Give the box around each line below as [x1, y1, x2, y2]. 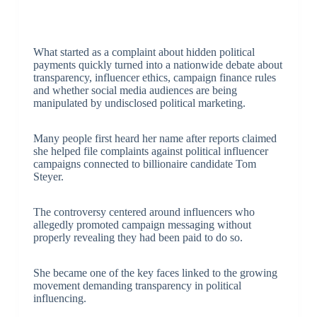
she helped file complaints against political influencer [33, 145, 268, 158]
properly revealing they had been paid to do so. [33, 231, 243, 244]
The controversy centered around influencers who [33, 206, 255, 219]
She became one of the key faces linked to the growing [33, 267, 277, 279]
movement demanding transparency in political [33, 279, 241, 292]
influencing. [33, 292, 86, 305]
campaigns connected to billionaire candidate [33, 158, 236, 171]
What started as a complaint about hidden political [33, 46, 255, 59]
